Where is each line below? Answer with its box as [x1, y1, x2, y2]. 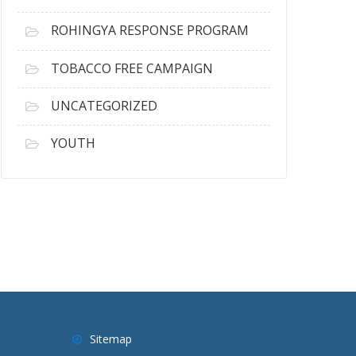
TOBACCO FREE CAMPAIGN [51, 59, 213, 77]
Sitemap [90, 331, 132, 346]
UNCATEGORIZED [51, 96, 157, 114]
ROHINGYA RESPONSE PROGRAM [51, 21, 249, 40]
